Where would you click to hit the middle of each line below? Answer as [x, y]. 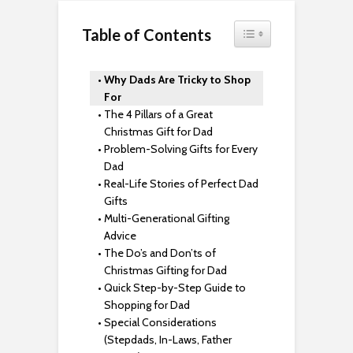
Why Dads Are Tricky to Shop [177, 80]
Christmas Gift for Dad [158, 132]
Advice [120, 236]
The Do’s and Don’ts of [160, 253]
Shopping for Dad [147, 305]
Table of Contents [147, 35]
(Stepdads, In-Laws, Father [167, 340]
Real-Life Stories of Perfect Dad [181, 184]
